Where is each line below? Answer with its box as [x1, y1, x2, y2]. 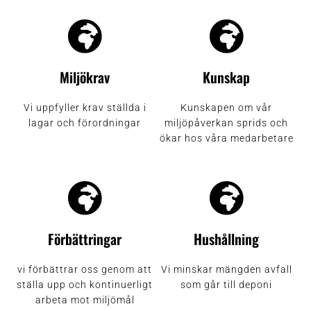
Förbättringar [48, 228, 121, 250]
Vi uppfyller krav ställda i [23, 102, 146, 114]
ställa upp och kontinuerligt [17, 279, 153, 291]
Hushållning [194, 228, 259, 250]
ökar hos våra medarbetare [159, 133, 294, 144]
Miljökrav [60, 67, 110, 88]
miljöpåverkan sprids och [165, 117, 288, 129]
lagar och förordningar [28, 117, 141, 129]
